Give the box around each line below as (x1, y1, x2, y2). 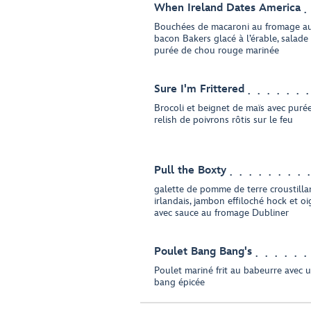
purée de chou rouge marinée (154, 44, 279, 56)
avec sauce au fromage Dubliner (154, 207, 289, 219)
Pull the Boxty (154, 164, 226, 177)
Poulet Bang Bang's (154, 245, 252, 258)
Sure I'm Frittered (154, 83, 244, 96)
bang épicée (154, 276, 205, 288)
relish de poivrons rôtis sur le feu (154, 114, 293, 126)
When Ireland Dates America (154, 1, 301, 15)
